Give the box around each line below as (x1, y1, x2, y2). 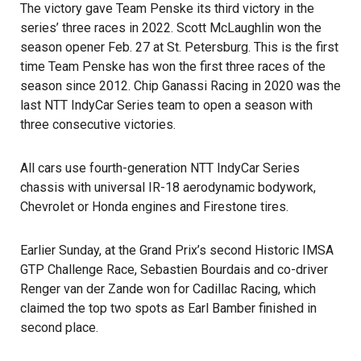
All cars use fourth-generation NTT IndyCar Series (20, 160, 300, 176)
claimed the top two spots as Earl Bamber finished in (20, 301, 317, 316)
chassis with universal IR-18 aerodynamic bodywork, (20, 180, 316, 195)
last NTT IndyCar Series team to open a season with (20, 98, 313, 113)
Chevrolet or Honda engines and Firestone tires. (20, 199, 288, 214)
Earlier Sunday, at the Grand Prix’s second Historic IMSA (20, 243, 334, 258)
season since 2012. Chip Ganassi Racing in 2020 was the (20, 78, 341, 93)
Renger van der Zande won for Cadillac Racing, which (20, 281, 316, 297)
